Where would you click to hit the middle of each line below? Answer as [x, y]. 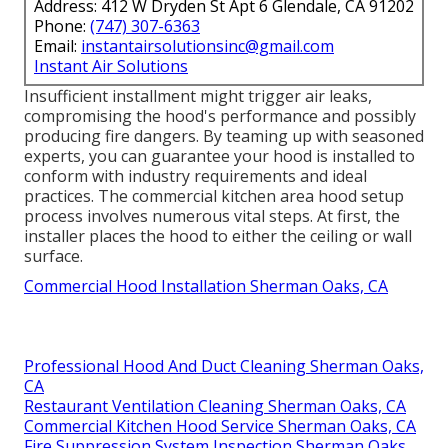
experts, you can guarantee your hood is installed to [219, 155]
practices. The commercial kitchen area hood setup [214, 195]
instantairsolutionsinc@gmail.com [207, 45]
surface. [53, 255]
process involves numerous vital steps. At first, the [212, 215]
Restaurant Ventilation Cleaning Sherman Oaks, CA [215, 405]
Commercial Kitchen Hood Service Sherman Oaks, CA [220, 425]
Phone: [62, 25]
